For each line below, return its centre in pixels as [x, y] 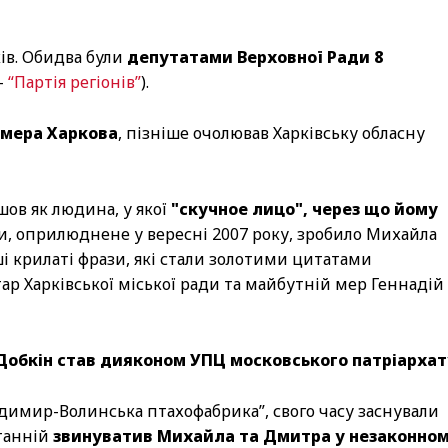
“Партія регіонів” [74, 81]
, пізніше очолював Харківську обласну [271, 132]
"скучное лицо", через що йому [304, 208]
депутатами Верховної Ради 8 [255, 56]
